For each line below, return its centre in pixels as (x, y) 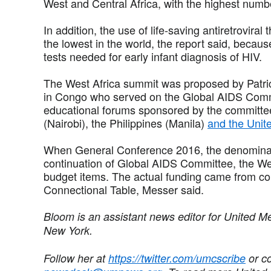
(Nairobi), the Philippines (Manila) (126, 122)
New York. (68, 230)
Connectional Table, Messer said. (124, 189)
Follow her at (76, 258)
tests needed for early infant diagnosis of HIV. (154, 56)
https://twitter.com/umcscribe (177, 258)
